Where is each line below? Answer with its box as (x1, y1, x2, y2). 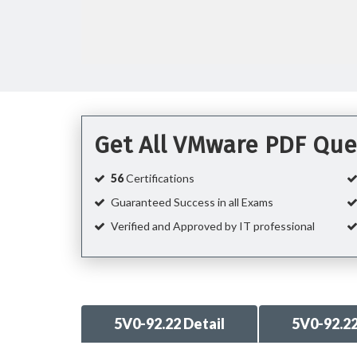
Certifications (124, 171, 194, 185)
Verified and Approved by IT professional (108, 219, 315, 233)
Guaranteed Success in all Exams (108, 195, 273, 209)
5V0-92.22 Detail (114, 315, 225, 332)
